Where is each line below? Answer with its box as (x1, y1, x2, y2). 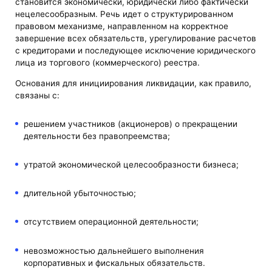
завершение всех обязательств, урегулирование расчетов (15, 33, 257, 44)
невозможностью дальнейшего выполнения (23, 245, 204, 256)
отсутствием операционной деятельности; (23, 217, 199, 227)
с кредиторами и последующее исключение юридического (15, 46, 256, 56)
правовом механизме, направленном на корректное (15, 21, 229, 32)
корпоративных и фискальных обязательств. (23, 257, 205, 268)
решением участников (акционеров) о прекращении (23, 118, 237, 129)
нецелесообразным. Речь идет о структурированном (15, 9, 234, 19)
